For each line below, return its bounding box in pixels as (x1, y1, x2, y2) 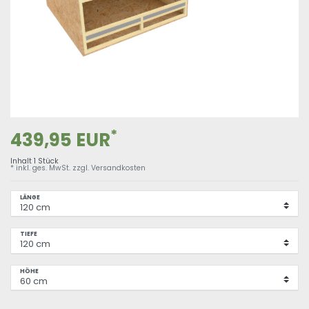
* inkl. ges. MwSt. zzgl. (10, 162, 91, 173)
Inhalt (10, 155, 34, 166)
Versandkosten (91, 162, 146, 173)
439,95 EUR (10, 127, 114, 152)
